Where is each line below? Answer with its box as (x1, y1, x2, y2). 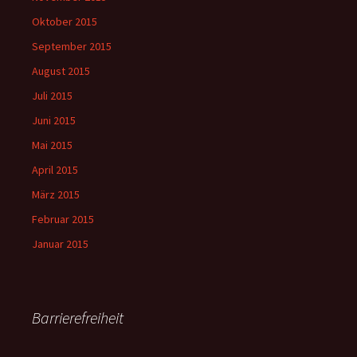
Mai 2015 (32, 138, 73, 153)
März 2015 (32, 187, 80, 202)
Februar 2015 (32, 212, 94, 227)
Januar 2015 (32, 237, 88, 252)
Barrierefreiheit (32, 308, 124, 328)
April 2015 (32, 163, 78, 178)
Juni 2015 (32, 113, 76, 128)
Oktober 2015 (32, 14, 97, 29)
